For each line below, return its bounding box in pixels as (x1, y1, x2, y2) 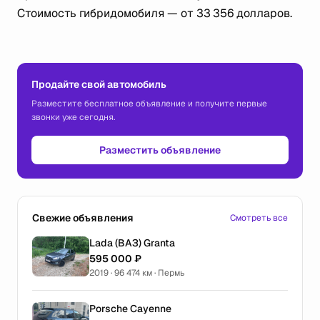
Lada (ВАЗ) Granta (89, 236, 175, 249)
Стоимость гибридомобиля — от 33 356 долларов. (17, 6, 292, 21)
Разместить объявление (99, 144, 221, 156)
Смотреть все (230, 212, 288, 224)
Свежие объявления (32, 211, 134, 224)
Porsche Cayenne (89, 302, 171, 315)
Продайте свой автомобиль (31, 78, 166, 91)
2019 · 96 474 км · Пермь (89, 267, 184, 279)
